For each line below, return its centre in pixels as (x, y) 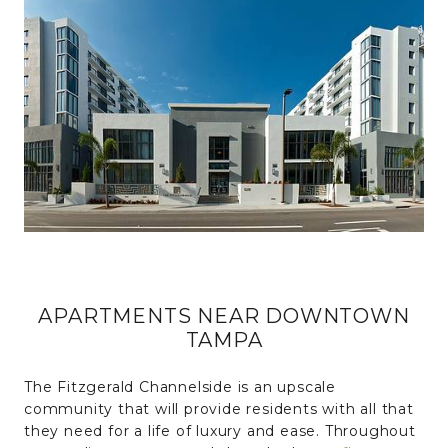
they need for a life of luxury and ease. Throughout (220, 430)
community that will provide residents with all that (219, 408)
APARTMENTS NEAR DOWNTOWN (224, 315)
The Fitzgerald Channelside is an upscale (180, 386)
